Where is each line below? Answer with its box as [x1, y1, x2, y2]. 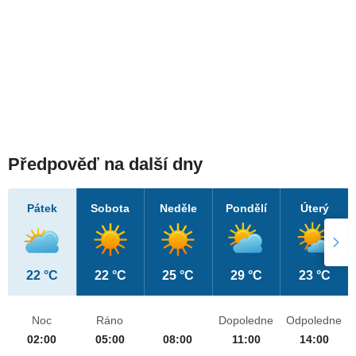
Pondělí [226, 202, 268, 215]
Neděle [159, 202, 197, 215]
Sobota [91, 202, 130, 215]
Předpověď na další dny [8, 154, 203, 175]
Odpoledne [286, 314, 342, 327]
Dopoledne [219, 314, 274, 327]
